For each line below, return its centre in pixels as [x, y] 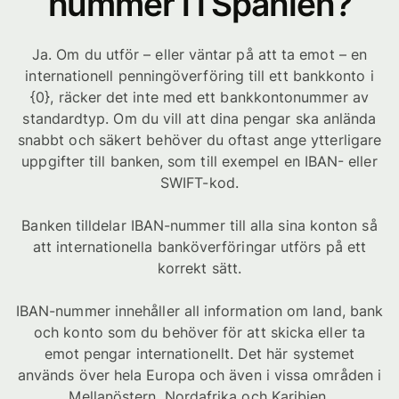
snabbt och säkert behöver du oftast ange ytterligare [199, 140]
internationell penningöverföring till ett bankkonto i [199, 76]
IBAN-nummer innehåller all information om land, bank [199, 311]
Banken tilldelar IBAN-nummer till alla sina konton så [199, 225]
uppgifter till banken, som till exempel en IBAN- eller [199, 161]
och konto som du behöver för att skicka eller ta [199, 332]
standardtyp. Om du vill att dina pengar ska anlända [199, 118]
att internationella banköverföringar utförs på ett [199, 247]
